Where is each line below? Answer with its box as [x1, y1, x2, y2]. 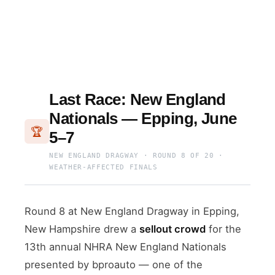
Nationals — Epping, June [49, 109, 237, 128]
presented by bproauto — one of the [25, 258, 203, 271]
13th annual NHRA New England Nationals [25, 240, 227, 253]
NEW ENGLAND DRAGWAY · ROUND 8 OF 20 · [49, 151, 223, 160]
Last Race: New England [49, 90, 226, 109]
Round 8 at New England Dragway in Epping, [25, 204, 240, 217]
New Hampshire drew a [25, 222, 140, 235]
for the [206, 222, 242, 235]
